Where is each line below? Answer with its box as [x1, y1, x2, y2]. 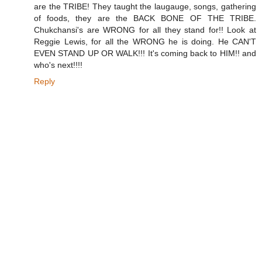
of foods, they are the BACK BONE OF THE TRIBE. [34, 13, 256, 23]
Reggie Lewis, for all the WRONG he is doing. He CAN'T [34, 37, 256, 47]
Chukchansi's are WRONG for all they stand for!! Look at [34, 25, 256, 35]
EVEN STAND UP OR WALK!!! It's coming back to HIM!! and [34, 49, 256, 58]
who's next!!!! [34, 60, 82, 70]
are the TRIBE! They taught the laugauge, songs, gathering [34, 2, 256, 12]
